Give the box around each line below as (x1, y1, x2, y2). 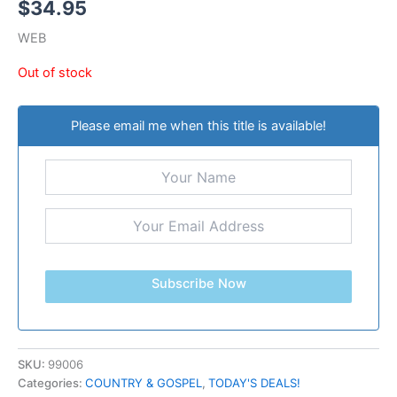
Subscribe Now (151, 276, 246, 292)
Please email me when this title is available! (71, 118, 326, 135)
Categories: (18, 375, 85, 390)
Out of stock (18, 64, 92, 81)
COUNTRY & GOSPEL (85, 375, 202, 390)
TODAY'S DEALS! (208, 375, 300, 390)
